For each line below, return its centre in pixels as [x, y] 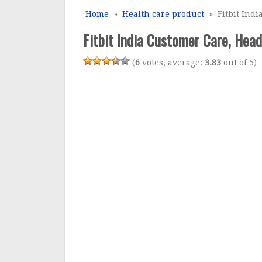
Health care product [163, 14]
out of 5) [239, 63]
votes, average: [173, 63]
